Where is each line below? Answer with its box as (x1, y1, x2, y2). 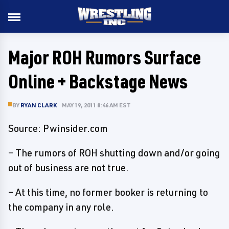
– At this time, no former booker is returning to (8, 186, 208, 198)
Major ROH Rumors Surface (8, 45, 201, 69)
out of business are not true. (8, 162, 129, 174)
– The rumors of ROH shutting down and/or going (8, 147, 220, 159)
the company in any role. (8, 201, 114, 213)
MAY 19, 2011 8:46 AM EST (62, 101, 131, 109)
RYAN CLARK (20, 101, 57, 109)
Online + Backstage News (8, 69, 188, 93)
